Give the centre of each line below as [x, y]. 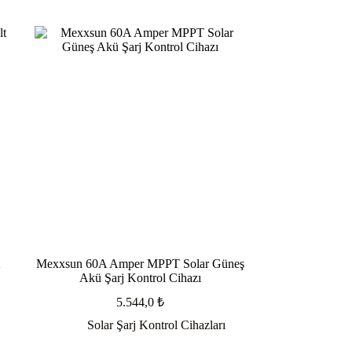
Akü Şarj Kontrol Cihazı [141, 278]
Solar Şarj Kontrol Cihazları [156, 325]
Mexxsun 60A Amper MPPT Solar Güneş [141, 264]
